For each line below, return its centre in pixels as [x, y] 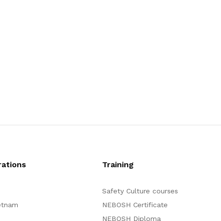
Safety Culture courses [140, 191]
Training [118, 165]
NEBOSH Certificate [135, 205]
